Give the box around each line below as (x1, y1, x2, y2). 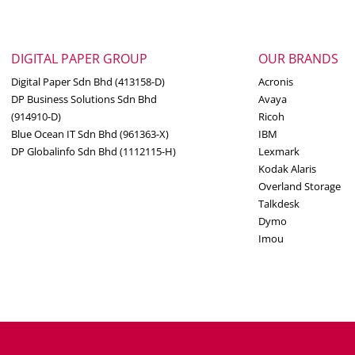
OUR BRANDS (258, 49, 338, 67)
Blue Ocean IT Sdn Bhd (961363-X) (11, 126, 170, 141)
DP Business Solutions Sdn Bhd (11, 91, 158, 106)
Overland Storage (258, 178, 341, 193)
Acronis (258, 74, 293, 89)
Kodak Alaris (258, 161, 316, 176)
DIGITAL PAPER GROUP (11, 49, 148, 67)
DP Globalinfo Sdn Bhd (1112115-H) (11, 143, 177, 158)
